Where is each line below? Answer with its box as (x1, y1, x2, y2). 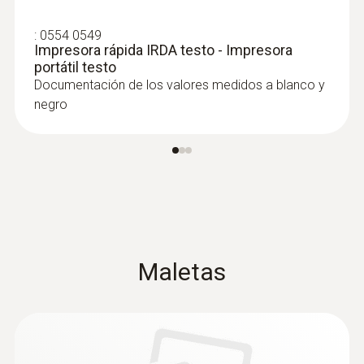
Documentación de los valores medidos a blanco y (34, 77, 325, 93)
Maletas (138, 258, 226, 286)
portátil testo (34, 58, 116, 76)
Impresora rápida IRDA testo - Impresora (34, 41, 292, 58)
